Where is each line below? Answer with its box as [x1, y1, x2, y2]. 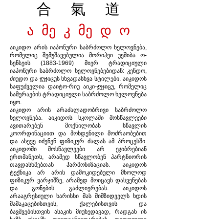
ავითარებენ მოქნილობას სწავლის [10, 122, 147, 129]
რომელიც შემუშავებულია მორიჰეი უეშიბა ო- [10, 52, 147, 59]
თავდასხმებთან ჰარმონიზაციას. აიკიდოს [10, 161, 147, 168]
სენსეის [10, 60, 41, 66]
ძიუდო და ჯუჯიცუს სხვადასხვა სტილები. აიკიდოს [10, 75, 147, 82]
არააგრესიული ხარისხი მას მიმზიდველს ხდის [10, 193, 147, 199]
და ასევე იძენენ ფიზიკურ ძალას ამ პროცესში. [10, 138, 147, 145]
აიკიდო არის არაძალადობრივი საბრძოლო [10, 107, 147, 113]
